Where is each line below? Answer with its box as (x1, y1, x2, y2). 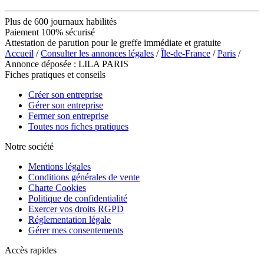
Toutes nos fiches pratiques (28, 121, 128, 131)
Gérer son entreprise (28, 100, 103, 110)
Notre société (5, 141, 54, 151)
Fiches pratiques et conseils (5, 69, 105, 80)
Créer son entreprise (28, 89, 103, 100)
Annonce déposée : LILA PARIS (5, 58, 128, 69)
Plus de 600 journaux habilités (5, 16, 117, 27)
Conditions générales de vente (28, 171, 140, 182)
